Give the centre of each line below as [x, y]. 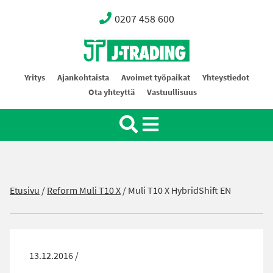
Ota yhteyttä [112, 92]
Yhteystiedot [225, 78]
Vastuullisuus [172, 92]
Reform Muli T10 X [84, 190]
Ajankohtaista [83, 78]
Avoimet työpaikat [155, 78]
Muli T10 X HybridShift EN [179, 190]
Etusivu [25, 190]
